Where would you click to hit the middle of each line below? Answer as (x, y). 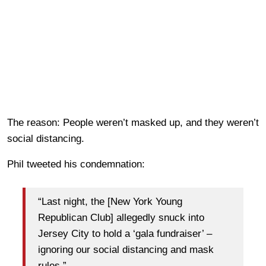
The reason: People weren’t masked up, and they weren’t (133, 122)
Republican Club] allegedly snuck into (121, 218)
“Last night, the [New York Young (110, 202)
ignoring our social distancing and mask (126, 250)
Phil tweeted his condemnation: (76, 164)
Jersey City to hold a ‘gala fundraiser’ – (125, 234)
